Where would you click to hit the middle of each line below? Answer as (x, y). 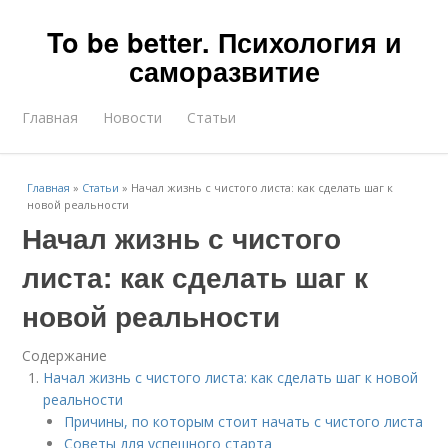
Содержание (65, 355)
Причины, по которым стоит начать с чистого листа (244, 421)
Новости (133, 117)
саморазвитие (224, 71)
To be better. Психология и (224, 42)
